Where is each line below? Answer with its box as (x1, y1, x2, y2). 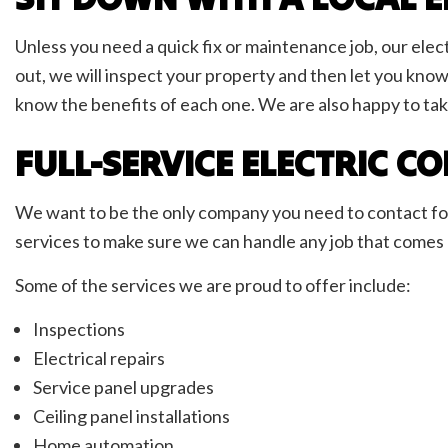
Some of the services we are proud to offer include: (15, 274, 411, 297)
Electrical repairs (32, 347, 165, 370)
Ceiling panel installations (32, 405, 230, 428)
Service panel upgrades (32, 376, 214, 399)
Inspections (32, 318, 125, 341)
